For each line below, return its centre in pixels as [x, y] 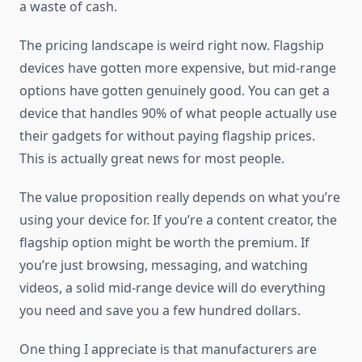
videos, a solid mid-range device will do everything [173, 288]
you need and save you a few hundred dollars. [160, 311]
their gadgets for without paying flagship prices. [167, 136]
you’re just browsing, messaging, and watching [164, 265]
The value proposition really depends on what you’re [180, 198]
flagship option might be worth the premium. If [164, 243]
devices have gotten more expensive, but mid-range [178, 68]
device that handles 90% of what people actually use [178, 114]
